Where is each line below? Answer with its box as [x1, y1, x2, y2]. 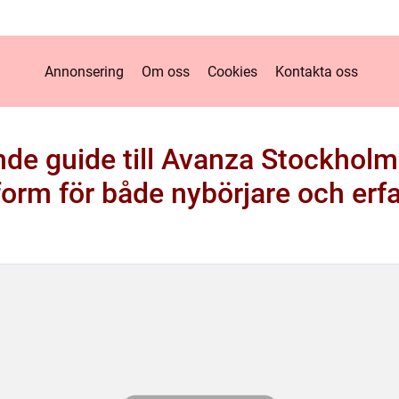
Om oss [141, 62, 190, 80]
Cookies [207, 62, 257, 80]
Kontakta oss [274, 62, 358, 80]
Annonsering [44, 62, 124, 80]
